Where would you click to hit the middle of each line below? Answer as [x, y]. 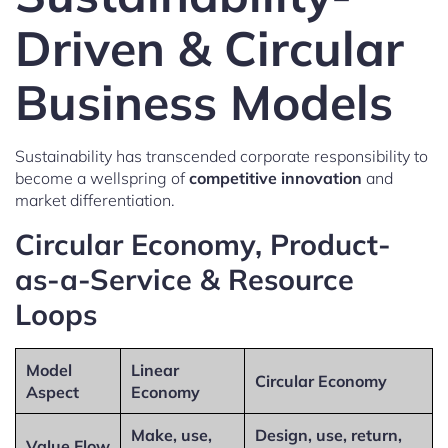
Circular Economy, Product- [203, 243]
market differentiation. [95, 199]
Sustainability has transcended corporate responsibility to [221, 155]
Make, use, [171, 434]
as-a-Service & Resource [184, 278]
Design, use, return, [328, 434]
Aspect [52, 391]
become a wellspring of [102, 177]
